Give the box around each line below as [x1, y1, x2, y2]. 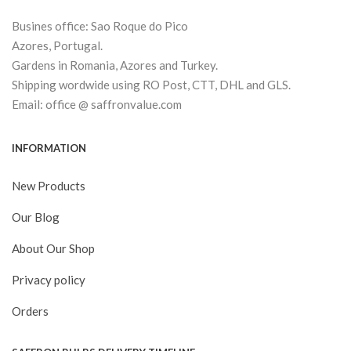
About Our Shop [12, 241, 95, 256]
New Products [12, 179, 85, 194]
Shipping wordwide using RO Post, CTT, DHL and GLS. [12, 78, 291, 92]
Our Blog [12, 210, 60, 225]
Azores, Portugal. [12, 38, 103, 53]
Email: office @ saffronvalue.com [12, 97, 182, 112]
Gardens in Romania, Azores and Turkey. [12, 58, 218, 73]
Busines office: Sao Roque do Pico [12, 19, 188, 34]
